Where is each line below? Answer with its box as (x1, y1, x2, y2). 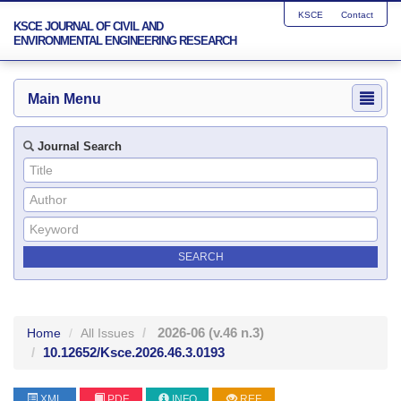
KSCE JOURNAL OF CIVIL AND (13, 20, 163, 33)
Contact (341, 10, 373, 20)
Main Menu (28, 91, 101, 107)
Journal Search (34, 140, 122, 153)
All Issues (81, 326, 134, 340)
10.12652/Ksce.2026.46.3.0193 (43, 345, 225, 360)
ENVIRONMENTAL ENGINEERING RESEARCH (13, 34, 236, 47)
